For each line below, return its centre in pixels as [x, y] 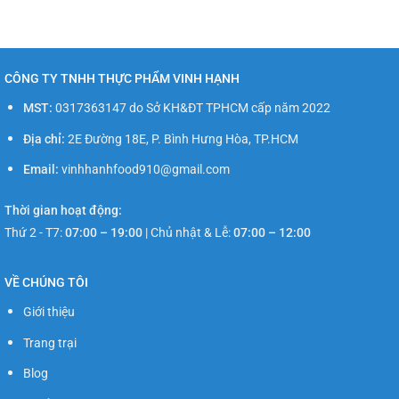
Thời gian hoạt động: [63, 211]
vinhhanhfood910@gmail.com [144, 170]
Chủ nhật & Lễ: [192, 233]
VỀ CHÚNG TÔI [46, 283]
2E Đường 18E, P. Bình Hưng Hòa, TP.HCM [181, 139]
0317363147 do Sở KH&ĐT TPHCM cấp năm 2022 [191, 109]
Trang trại [49, 343]
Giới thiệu [49, 313]
